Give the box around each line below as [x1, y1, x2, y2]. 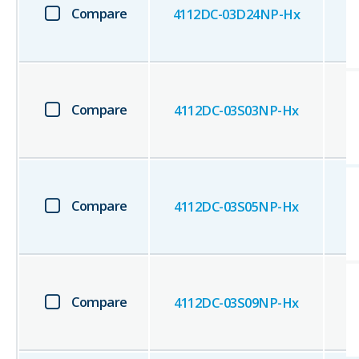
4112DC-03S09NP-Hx [174, 293, 299, 313]
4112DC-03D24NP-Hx [172, 5, 301, 24]
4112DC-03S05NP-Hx [174, 197, 299, 216]
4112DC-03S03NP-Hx [174, 101, 299, 120]
